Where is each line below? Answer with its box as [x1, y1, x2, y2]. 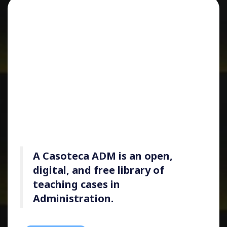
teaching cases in [33, 177, 120, 191]
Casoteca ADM [43, 148, 116, 163]
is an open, [116, 148, 173, 163]
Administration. [33, 191, 113, 205]
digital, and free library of [33, 163, 164, 177]
